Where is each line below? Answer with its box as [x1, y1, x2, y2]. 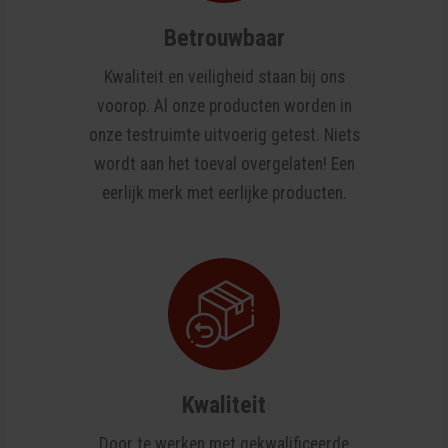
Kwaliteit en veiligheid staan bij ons [103, 67, 345, 88]
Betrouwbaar [163, 24, 285, 53]
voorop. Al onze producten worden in [96, 96, 352, 117]
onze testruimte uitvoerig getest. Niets [88, 125, 360, 146]
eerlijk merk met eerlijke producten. [101, 183, 347, 204]
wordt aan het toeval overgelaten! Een [93, 154, 355, 175]
